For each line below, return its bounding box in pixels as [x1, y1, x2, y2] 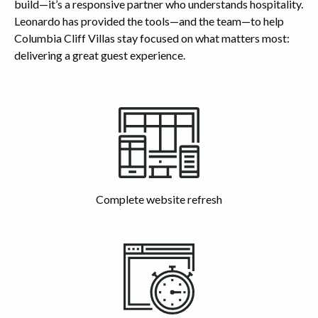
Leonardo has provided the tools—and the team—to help [14, 13, 284, 28]
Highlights [14, 106, 72, 122]
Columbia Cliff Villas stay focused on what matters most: [14, 31, 290, 45]
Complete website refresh [96, 192, 222, 206]
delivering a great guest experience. [14, 48, 185, 62]
